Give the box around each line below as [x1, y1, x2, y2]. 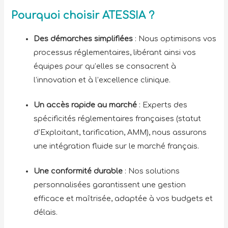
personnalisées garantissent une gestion [34, 180, 186, 189]
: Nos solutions [123, 166, 180, 175]
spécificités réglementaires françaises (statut [34, 114, 202, 123]
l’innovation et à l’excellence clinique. [34, 76, 173, 84]
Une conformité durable [34, 166, 123, 175]
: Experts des [137, 100, 188, 109]
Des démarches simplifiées [34, 35, 133, 43]
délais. [34, 208, 60, 216]
